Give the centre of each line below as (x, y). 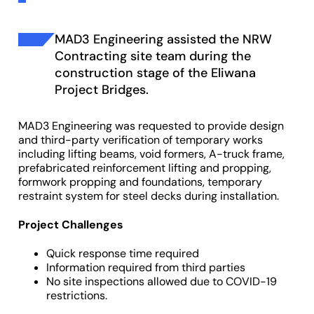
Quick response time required (124, 253)
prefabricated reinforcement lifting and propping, (145, 168)
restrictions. (78, 295)
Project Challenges (72, 224)
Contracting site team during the (153, 56)
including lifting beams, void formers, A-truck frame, (151, 154)
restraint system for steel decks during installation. (150, 196)
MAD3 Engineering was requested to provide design (151, 126)
